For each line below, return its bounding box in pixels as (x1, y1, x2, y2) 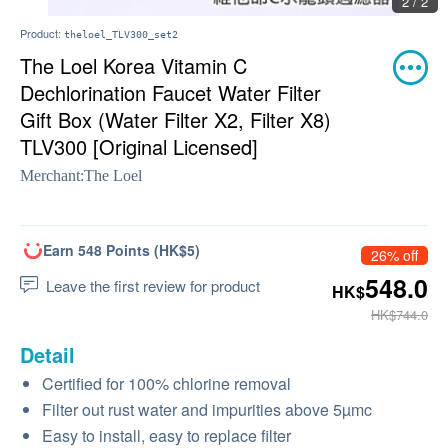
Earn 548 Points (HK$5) (43, 240, 200, 260)
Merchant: (20, 167, 84, 184)
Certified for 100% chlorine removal (42, 372, 291, 395)
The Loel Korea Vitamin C (20, 51, 247, 80)
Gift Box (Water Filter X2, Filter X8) (20, 105, 331, 134)
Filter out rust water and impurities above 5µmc (42, 398, 372, 421)
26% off (371, 245, 418, 265)
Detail (20, 340, 75, 369)
